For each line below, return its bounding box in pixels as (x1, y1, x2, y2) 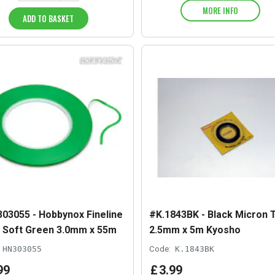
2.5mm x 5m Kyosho (149, 224, 241, 236)
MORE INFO (203, 4, 239, 17)
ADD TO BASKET (23, 12, 74, 25)
